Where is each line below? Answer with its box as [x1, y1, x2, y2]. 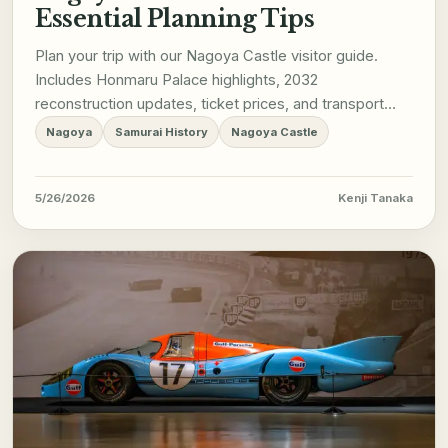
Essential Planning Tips [34, 4, 315, 34]
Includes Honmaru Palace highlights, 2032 [34, 71, 318, 90]
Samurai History [114, 125, 208, 140]
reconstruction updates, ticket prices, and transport [34, 95, 384, 114]
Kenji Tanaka [338, 191, 414, 206]
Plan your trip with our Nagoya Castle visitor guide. [34, 47, 378, 66]
